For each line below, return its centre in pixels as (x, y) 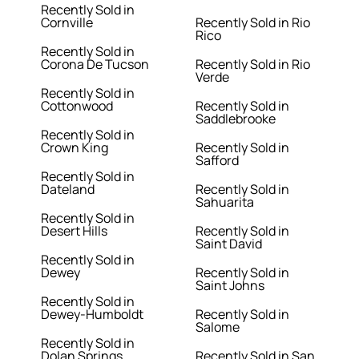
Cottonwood (77, 106)
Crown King (75, 148)
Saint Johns (230, 286)
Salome (218, 327)
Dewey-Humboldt (93, 315)
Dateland (68, 190)
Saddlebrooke (236, 119)
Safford (217, 161)
